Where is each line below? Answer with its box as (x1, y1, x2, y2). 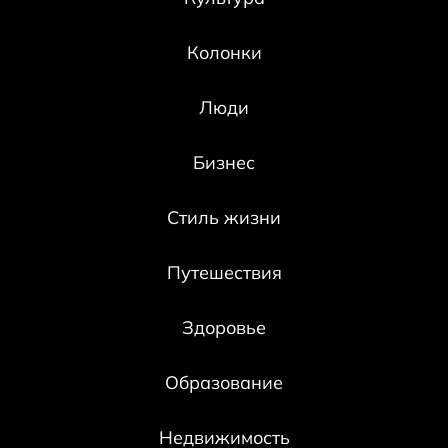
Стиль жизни (167, 205, 281, 229)
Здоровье (182, 315, 266, 339)
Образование (165, 370, 283, 394)
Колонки (186, 40, 262, 64)
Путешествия (166, 260, 282, 284)
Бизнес (193, 150, 255, 174)
